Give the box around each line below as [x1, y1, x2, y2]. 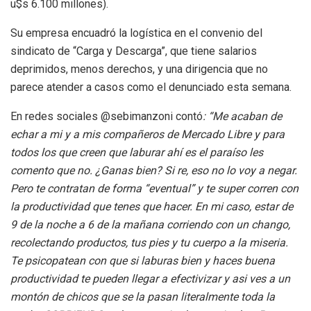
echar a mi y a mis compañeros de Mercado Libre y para [10, 127, 285, 141]
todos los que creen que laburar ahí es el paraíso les [10, 145, 263, 159]
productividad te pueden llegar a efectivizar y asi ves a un [10, 271, 290, 285]
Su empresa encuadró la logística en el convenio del [10, 26, 262, 40]
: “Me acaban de [203, 109, 282, 123]
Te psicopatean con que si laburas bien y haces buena [10, 253, 275, 267]
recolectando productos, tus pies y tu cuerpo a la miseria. [10, 235, 288, 249]
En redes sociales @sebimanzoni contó [10, 109, 203, 123]
